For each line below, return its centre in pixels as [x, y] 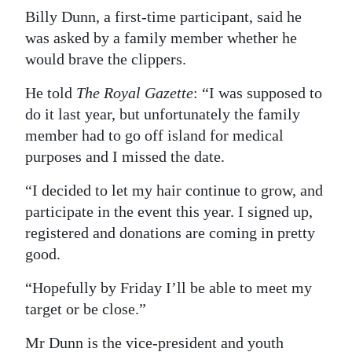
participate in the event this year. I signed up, [169, 212]
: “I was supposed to [258, 93]
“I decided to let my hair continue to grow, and [174, 191]
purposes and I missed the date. [125, 157]
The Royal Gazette [135, 93]
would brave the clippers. [106, 59]
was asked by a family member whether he [161, 38]
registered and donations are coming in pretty [170, 233]
